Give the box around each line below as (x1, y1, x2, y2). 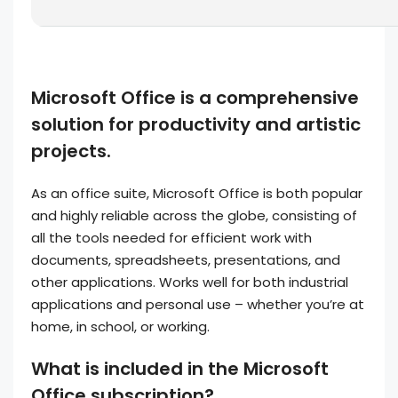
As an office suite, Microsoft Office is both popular (31, 184, 362, 203)
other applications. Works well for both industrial (31, 273, 348, 291)
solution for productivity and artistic (31, 112, 361, 137)
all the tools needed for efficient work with (31, 228, 312, 247)
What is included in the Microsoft (31, 356, 329, 381)
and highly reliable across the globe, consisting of (31, 206, 357, 225)
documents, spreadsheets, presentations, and (31, 251, 340, 269)
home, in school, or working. (31, 317, 210, 336)
